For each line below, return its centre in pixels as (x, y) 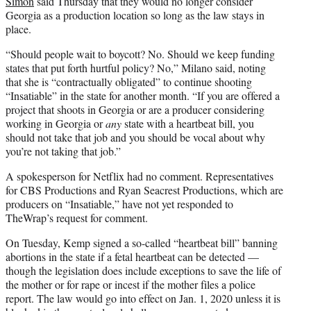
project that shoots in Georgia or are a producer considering (135, 110)
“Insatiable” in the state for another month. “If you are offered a (143, 96)
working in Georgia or (56, 124)
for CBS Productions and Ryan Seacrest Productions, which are (144, 190)
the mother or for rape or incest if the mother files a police (131, 285)
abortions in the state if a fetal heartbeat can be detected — (132, 257)
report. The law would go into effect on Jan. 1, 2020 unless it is (143, 299)
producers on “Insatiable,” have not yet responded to (119, 204)
